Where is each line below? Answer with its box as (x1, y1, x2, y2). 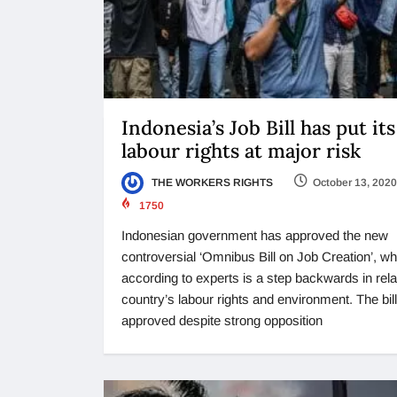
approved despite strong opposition (121, 312, 323, 328)
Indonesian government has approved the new (121, 227, 388, 243)
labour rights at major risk (121, 137, 361, 163)
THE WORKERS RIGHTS (149, 175, 273, 189)
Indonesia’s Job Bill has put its (121, 114, 395, 140)
